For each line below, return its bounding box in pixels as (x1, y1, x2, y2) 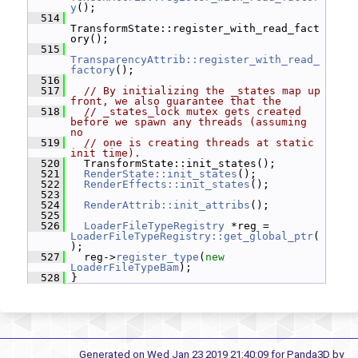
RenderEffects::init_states (84, 178, 250, 190)
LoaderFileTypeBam (70, 261, 179, 273)
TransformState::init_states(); (65, 157, 276, 169)
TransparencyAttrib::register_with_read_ (70, 54, 320, 66)
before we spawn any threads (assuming (70, 116, 307, 128)
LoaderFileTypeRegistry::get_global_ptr (70, 230, 313, 242)
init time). (70, 147, 141, 159)
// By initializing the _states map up (84, 85, 320, 97)
